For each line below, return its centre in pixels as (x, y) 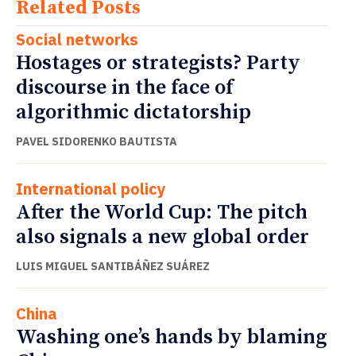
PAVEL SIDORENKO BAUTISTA (97, 142)
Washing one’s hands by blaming (171, 338)
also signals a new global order (163, 238)
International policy (91, 189)
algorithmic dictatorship (133, 113)
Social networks (77, 40)
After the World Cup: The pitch (162, 213)
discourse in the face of (124, 88)
